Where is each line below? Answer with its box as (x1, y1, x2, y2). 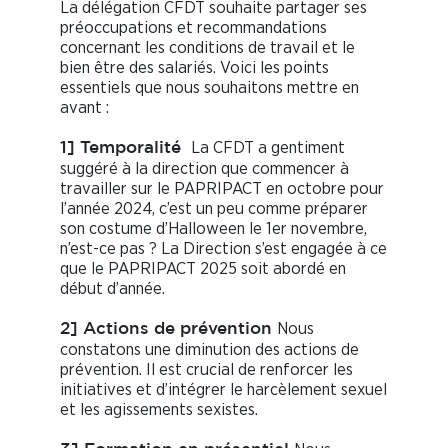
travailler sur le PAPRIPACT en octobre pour (60, 179, 384, 197)
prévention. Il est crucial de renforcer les (60, 360, 353, 378)
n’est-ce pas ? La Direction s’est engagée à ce (60, 239, 387, 257)
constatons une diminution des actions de (60, 340, 359, 358)
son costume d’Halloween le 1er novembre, (60, 219, 367, 237)
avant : (60, 98, 109, 116)
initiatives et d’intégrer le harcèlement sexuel (60, 380, 387, 398)
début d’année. (60, 279, 165, 297)
